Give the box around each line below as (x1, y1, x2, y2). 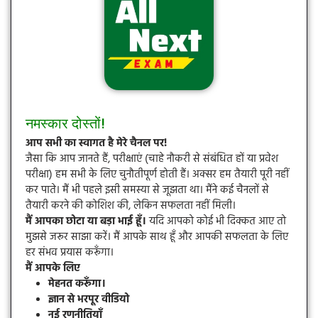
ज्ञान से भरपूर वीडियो (48, 291, 129, 309)
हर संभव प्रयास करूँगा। (26, 244, 114, 262)
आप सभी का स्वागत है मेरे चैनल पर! (26, 135, 167, 153)
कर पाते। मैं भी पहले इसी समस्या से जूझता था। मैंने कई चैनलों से (26, 182, 269, 199)
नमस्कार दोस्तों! (26, 114, 105, 134)
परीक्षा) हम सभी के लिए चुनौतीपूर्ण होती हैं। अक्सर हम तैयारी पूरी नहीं (26, 166, 289, 184)
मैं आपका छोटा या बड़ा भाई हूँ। (26, 213, 146, 231)
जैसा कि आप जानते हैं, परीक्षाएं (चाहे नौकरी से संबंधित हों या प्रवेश (26, 150, 278, 168)
